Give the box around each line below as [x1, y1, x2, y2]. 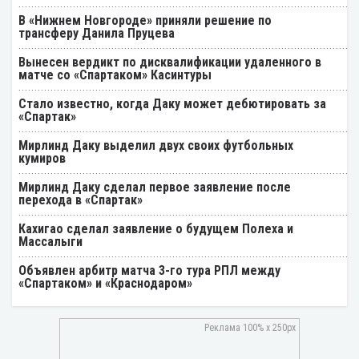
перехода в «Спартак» [18, 192, 143, 208]
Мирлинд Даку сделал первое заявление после [18, 179, 291, 195]
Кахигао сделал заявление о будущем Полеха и [18, 220, 293, 236]
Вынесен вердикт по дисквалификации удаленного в [18, 54, 321, 70]
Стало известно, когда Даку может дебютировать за [18, 95, 326, 111]
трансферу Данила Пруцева [18, 25, 175, 41]
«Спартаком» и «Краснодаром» [18, 275, 192, 291]
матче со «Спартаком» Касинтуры [18, 67, 212, 83]
